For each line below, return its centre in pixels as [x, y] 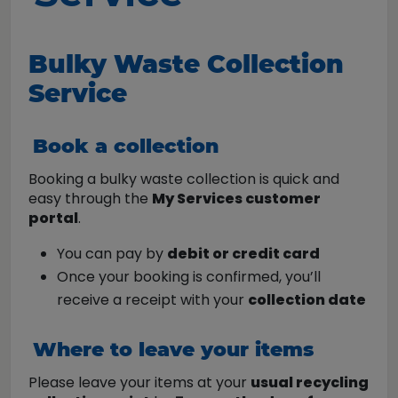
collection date [307, 300]
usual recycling [310, 382]
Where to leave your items [173, 350]
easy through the [90, 199]
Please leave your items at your [139, 382]
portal [53, 218]
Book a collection [126, 146]
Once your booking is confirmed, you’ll [189, 277]
